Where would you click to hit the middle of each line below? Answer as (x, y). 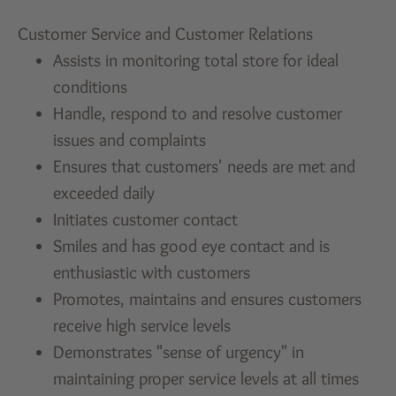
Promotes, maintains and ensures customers (208, 298)
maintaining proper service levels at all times (206, 378)
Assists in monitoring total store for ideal (196, 60)
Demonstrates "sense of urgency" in (179, 351)
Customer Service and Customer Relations (166, 33)
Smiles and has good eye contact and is (192, 245)
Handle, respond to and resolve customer (198, 113)
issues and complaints (130, 139)
